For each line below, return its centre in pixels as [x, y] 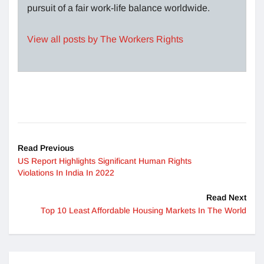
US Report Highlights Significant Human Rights [105, 161]
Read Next [226, 197]
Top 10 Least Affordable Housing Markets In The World [143, 210]
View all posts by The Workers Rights [105, 39]
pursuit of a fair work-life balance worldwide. [118, 8]
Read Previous [46, 148]
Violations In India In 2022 [66, 172]
